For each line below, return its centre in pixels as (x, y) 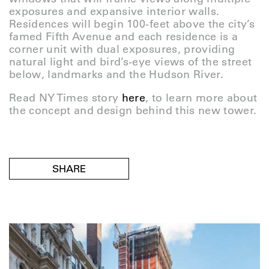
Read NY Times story (65, 98)
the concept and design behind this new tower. (133, 110)
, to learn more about (201, 98)
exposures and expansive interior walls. (114, 11)
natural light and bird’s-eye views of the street (131, 62)
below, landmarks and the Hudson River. (116, 74)
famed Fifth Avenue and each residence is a (124, 37)
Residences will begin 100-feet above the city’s (132, 24)
